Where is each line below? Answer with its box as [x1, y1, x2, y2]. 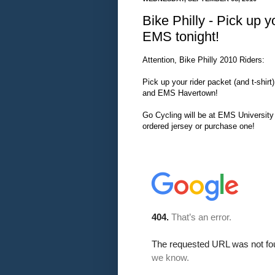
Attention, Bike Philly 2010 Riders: [142, 55, 265, 64]
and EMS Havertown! [142, 88, 218, 98]
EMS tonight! [142, 28, 219, 44]
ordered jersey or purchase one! [142, 121, 255, 131]
